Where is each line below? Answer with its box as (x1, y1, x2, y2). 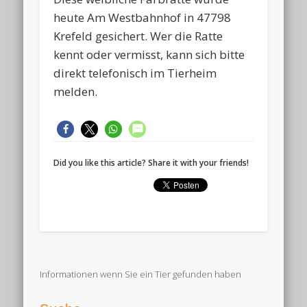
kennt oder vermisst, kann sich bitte (53, 46, 245, 62)
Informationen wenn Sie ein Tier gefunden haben (40, 268, 242, 281)
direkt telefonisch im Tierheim (53, 64, 217, 81)
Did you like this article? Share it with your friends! (53, 156, 249, 169)
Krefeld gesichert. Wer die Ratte (53, 27, 223, 44)
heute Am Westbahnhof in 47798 (53, 9, 232, 25)
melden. (53, 83, 98, 99)
